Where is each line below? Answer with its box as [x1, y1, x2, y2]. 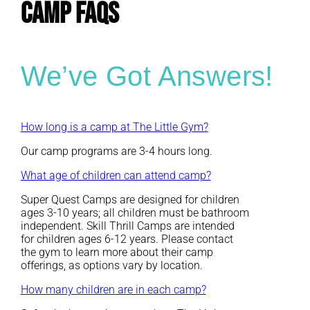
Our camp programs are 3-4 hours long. [20, 145, 212, 158]
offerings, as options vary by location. [20, 259, 203, 273]
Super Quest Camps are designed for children [20, 193, 239, 207]
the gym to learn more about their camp [20, 246, 213, 259]
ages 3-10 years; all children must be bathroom [20, 206, 249, 220]
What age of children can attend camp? [20, 169, 211, 183]
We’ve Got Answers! [20, 61, 273, 92]
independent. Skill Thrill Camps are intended [20, 219, 235, 233]
